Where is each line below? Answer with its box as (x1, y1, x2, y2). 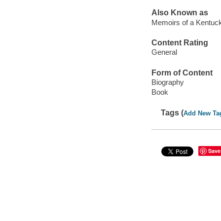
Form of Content (151, 68, 213, 77)
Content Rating (151, 38, 208, 47)
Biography (151, 78, 184, 87)
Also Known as (151, 8, 208, 17)
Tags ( (161, 108, 184, 117)
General (151, 48, 177, 57)
